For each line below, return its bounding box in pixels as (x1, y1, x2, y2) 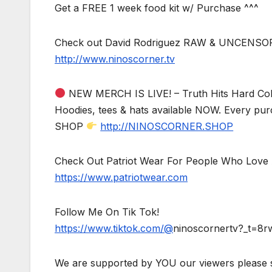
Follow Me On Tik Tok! (55, 205, 159, 218)
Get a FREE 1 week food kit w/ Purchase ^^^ (55, 1, 259, 14)
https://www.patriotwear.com (55, 171, 188, 183)
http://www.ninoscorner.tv (55, 52, 175, 65)
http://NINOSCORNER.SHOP (100, 120, 234, 132)
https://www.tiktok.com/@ (55, 222, 173, 234)
